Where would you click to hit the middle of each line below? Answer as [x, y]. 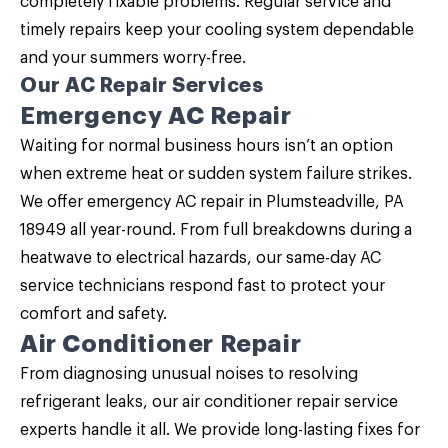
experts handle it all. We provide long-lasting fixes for [220, 430]
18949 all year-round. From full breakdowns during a [216, 230]
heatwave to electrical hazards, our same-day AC [200, 258]
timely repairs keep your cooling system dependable [217, 30]
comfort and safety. [93, 314]
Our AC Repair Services [141, 85]
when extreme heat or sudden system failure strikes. [216, 174]
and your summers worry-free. [133, 58]
